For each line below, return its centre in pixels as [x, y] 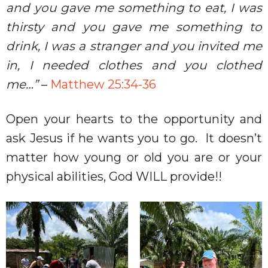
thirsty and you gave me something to [134, 27]
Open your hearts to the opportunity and [134, 119]
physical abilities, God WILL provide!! [114, 176]
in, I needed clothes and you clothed [134, 65]
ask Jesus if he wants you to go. [104, 138]
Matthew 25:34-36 [103, 84]
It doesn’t [234, 138]
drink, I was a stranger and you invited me [134, 46]
